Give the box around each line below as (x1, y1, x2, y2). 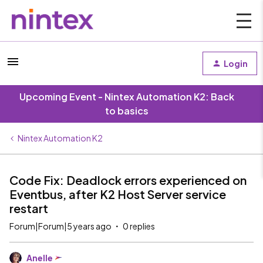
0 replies (123, 221, 155, 231)
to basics (105, 104, 149, 117)
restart (9, 201, 48, 215)
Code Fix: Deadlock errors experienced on (9, 173, 247, 187)
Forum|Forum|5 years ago (9, 221, 112, 231)
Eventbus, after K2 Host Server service (9, 187, 226, 201)
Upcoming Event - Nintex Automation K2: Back (19, 90, 234, 103)
